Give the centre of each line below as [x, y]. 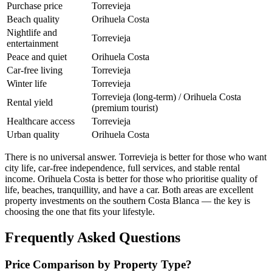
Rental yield [30, 102]
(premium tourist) [125, 107]
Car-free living [35, 70]
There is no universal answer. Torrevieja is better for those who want [136, 157]
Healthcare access [41, 121]
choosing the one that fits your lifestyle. [80, 211]
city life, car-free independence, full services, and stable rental [122, 168]
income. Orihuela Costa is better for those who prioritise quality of [131, 178]
